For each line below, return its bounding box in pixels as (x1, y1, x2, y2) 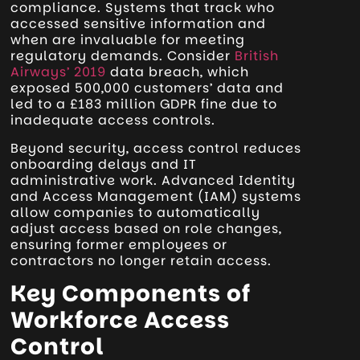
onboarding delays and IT (10, 154, 198, 174)
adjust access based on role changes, (10, 219, 283, 238)
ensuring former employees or (10, 235, 228, 254)
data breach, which (106, 63, 250, 82)
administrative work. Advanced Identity (10, 170, 297, 190)
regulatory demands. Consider (10, 47, 235, 66)
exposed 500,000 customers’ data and (10, 79, 284, 98)
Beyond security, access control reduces (10, 138, 302, 157)
